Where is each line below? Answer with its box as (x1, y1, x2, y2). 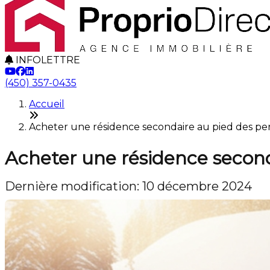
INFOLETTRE (13, 54, 80, 66)
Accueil (29, 98, 64, 110)
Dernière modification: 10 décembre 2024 (5, 179, 252, 193)
